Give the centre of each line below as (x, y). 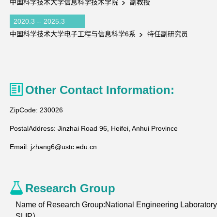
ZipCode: (24, 110)
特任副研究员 (167, 34)
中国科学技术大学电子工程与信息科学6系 (74, 34)
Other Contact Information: (100, 90)
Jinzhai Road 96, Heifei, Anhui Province (118, 128)
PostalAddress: (33, 128)
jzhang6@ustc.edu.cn (64, 147)
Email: (19, 147)
